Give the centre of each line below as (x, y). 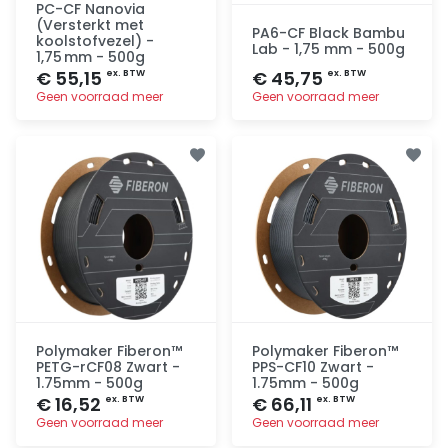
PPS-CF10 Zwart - (313, 366)
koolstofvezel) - (95, 40)
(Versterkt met (90, 24)
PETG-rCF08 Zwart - (108, 366)
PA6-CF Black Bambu (328, 32)
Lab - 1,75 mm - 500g (328, 48)
